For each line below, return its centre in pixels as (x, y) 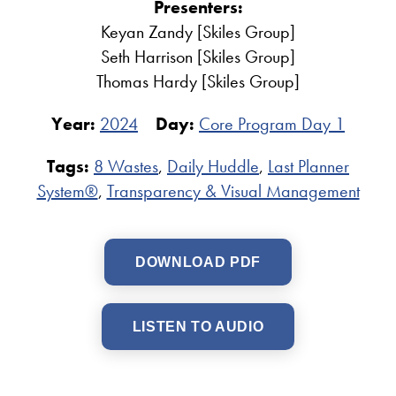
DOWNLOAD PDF (198, 263)
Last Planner (308, 167)
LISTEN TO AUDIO (198, 327)
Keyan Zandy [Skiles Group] (198, 32)
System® (67, 191)
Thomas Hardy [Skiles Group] (198, 82)
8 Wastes (126, 167)
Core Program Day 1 (272, 124)
